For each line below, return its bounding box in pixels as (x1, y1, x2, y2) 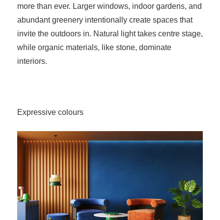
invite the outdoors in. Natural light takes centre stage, (17, 29, 203, 38)
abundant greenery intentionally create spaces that (17, 16, 192, 25)
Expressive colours (17, 108, 85, 117)
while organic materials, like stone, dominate (17, 43, 171, 52)
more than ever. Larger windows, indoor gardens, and (17, 2, 202, 11)
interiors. (17, 57, 47, 66)
